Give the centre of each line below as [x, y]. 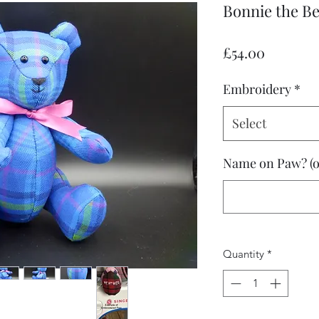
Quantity [243, 253]
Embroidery [257, 89]
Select [249, 123]
